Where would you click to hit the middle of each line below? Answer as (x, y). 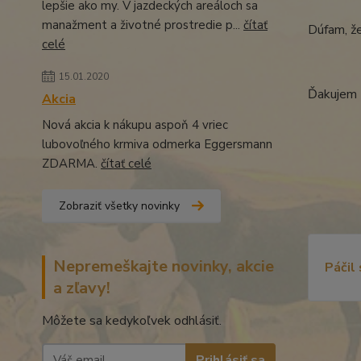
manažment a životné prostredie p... (143, 25)
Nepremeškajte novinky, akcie (164, 266)
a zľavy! (82, 288)
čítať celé (126, 164)
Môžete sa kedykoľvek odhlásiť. (133, 321)
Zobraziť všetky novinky (119, 206)
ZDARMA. (71, 164)
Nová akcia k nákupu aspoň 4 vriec (135, 125)
